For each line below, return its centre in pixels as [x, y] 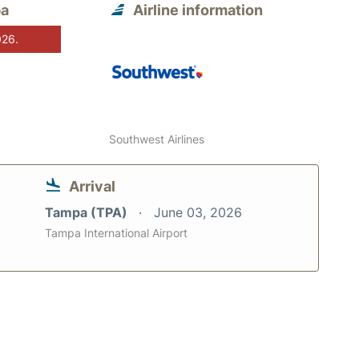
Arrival [92, 186]
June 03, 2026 [198, 212]
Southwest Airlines [157, 139]
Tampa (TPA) [88, 212]
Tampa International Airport [116, 232]
